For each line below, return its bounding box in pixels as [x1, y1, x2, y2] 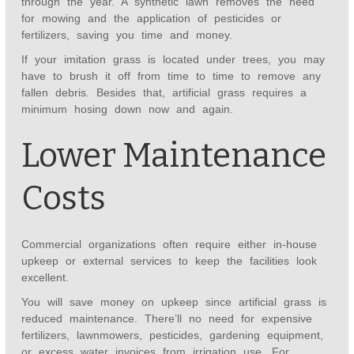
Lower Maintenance [21, 136, 327, 176]
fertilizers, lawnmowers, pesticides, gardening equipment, [21, 329, 324, 342]
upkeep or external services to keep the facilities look [21, 254, 318, 268]
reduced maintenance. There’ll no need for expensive [21, 312, 313, 326]
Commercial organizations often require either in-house [21, 238, 318, 251]
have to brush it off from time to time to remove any [21, 70, 322, 83]
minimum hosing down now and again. [21, 103, 234, 116]
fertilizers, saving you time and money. [21, 28, 233, 42]
